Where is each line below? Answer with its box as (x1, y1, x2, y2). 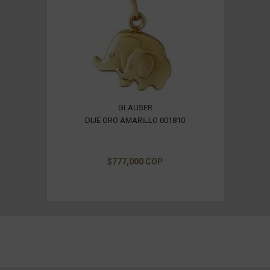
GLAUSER (118, 102, 152, 112)
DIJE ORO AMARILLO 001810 (85, 115, 185, 125)
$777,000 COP (107, 156, 163, 166)
